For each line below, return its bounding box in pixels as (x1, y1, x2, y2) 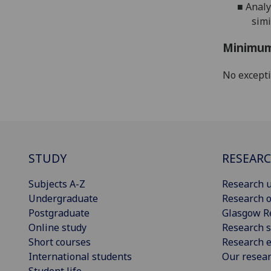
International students (28, 249, 132, 263)
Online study (28, 220, 87, 234)
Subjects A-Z (28, 177, 85, 191)
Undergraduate (28, 191, 98, 205)
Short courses (28, 235, 91, 249)
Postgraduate (28, 206, 90, 220)
